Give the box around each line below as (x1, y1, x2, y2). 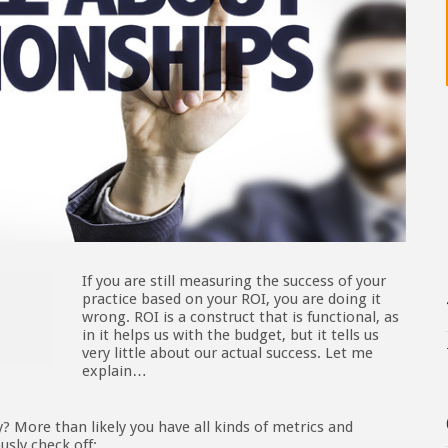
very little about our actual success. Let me (82, 344, 373, 363)
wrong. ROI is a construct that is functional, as (82, 308, 399, 327)
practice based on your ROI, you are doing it (82, 290, 381, 309)
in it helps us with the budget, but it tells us (82, 326, 379, 345)
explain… (82, 362, 147, 381)
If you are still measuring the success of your (82, 272, 386, 291)
